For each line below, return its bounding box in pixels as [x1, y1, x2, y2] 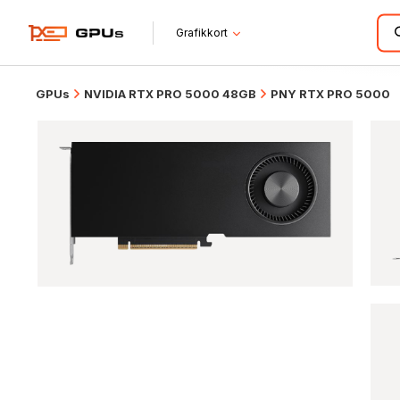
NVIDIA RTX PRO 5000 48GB [84, 87, 256, 101]
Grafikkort [176, 26, 229, 39]
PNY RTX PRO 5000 [271, 87, 390, 101]
